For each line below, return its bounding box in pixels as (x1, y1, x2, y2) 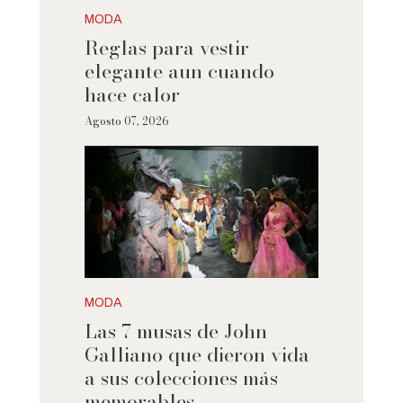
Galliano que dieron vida (84, 339, 309, 371)
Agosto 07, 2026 (84, 112, 169, 130)
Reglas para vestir (84, 32, 249, 63)
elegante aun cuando (84, 56, 274, 86)
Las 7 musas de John (84, 316, 267, 347)
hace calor (84, 79, 180, 110)
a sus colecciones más (84, 363, 278, 394)
